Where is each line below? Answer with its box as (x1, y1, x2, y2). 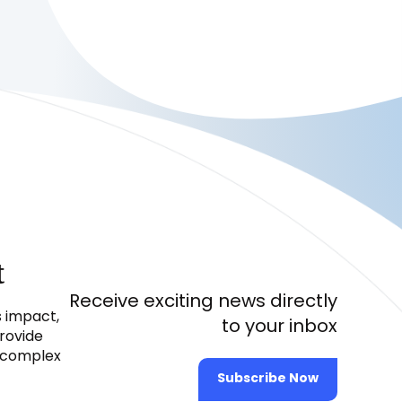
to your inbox (222, 318, 337, 336)
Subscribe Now (217, 371, 319, 386)
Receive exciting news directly (69, 293, 337, 311)
